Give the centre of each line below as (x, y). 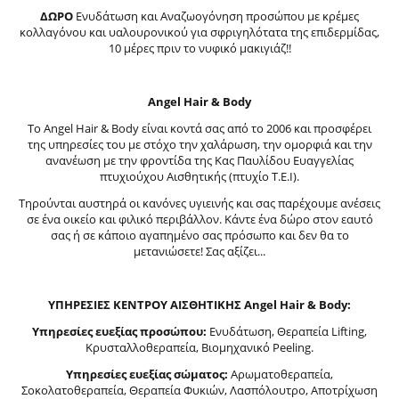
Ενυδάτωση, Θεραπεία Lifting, (287, 331)
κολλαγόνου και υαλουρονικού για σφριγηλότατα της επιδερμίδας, (199, 32)
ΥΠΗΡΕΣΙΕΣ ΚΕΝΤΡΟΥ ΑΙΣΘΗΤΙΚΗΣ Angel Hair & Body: (199, 304)
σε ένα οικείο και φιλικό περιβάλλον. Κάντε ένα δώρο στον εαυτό (199, 219)
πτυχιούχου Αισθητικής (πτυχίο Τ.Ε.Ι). (199, 176)
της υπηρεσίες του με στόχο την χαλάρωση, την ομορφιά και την (199, 144)
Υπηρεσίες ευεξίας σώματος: (147, 374)
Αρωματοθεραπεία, (281, 374)
